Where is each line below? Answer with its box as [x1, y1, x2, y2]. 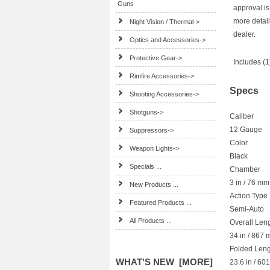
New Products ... [130, 181, 179, 188]
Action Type [230, 192, 268, 201]
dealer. [233, 30, 256, 39]
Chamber [230, 165, 260, 174]
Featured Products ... [130, 199, 192, 206]
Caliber [230, 112, 254, 121]
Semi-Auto [230, 205, 264, 214]
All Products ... [130, 217, 172, 224]
